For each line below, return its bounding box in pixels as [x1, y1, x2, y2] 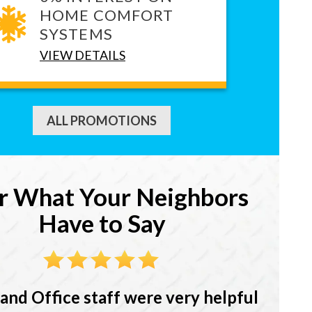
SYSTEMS [40, 24, 113, 43]
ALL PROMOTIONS [47, 112, 157, 128]
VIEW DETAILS [40, 47, 125, 63]
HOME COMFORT [40, 5, 174, 24]
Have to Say [38, 208, 166, 237]
